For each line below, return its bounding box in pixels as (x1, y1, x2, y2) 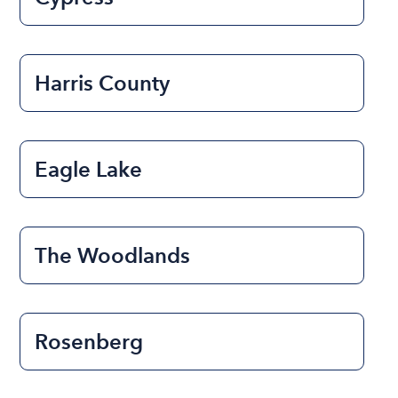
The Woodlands (35, 242, 191, 268)
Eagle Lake (35, 155, 143, 182)
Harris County (35, 69, 171, 96)
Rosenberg (35, 328, 144, 354)
